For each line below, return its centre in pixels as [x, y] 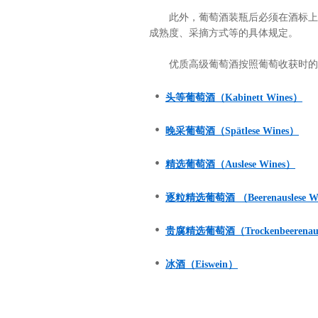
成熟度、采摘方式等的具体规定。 [224, 33]
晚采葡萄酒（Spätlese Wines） [232, 131]
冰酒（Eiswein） [202, 264]
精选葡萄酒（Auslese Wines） [230, 164]
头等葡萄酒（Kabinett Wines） [234, 98]
